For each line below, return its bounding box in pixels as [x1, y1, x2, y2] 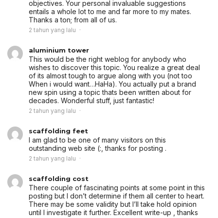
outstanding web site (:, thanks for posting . [29, 144, 166, 153]
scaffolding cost [29, 175, 89, 183]
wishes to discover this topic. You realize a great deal [29, 63, 200, 72]
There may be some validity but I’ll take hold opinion [29, 200, 197, 209]
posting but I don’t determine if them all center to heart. [29, 192, 204, 200]
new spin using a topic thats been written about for [29, 88, 191, 97]
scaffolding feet [29, 127, 88, 135]
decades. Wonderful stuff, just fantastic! [29, 96, 154, 105]
